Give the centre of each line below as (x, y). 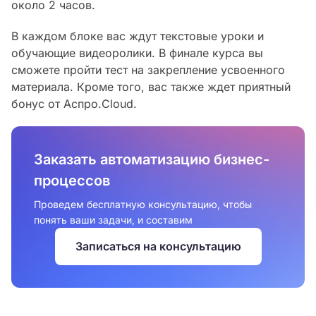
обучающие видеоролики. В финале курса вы (137, 53)
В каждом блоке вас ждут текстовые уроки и (138, 36)
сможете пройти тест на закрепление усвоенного (148, 70)
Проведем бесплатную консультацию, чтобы (143, 204)
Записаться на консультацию (158, 246)
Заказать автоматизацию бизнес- (152, 159)
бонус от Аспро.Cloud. (74, 104)
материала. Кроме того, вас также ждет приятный (151, 87)
